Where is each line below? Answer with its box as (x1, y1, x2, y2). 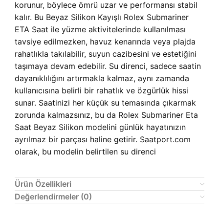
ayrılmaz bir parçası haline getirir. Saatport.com (15, 134, 191, 145)
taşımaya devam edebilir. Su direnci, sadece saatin (15, 61, 201, 71)
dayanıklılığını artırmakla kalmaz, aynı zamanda (15, 73, 189, 84)
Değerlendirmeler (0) (15, 192, 92, 202)
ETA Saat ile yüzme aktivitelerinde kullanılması (15, 24, 186, 35)
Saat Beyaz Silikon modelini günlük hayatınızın (15, 122, 186, 132)
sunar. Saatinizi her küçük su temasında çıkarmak (15, 98, 196, 108)
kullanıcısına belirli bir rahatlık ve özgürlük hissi (15, 86, 188, 96)
